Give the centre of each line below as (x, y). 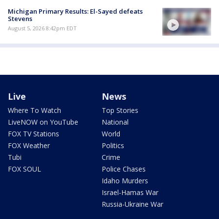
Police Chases (124, 169)
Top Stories (120, 110)
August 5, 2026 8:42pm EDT (42, 28)
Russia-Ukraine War (132, 204)
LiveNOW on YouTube (43, 122)
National (115, 122)
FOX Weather (29, 145)
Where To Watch (34, 110)
